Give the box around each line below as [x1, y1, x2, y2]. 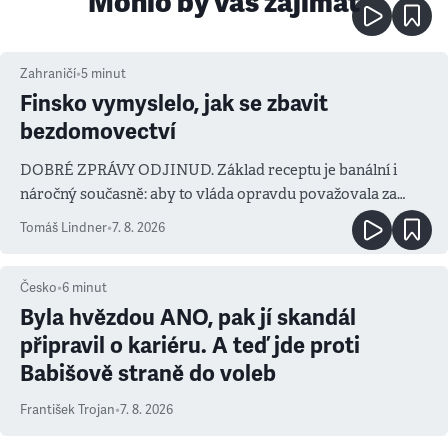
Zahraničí [20, 66, 76, 82]
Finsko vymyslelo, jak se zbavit [20, 90, 328, 117]
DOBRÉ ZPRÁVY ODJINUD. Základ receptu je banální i [20, 160, 397, 179]
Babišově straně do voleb [20, 360, 276, 387]
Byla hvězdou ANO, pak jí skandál [20, 304, 356, 331]
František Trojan [20, 402, 115, 418]
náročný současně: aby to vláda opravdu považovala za [20, 184, 397, 203]
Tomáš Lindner [20, 220, 107, 236]
